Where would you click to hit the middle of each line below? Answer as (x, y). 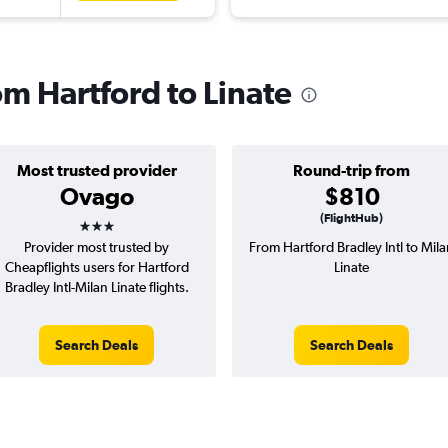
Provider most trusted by (96, 247)
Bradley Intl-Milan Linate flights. (96, 287)
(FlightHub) (351, 218)
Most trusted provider (96, 170)
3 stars (114, 219)
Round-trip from (351, 170)
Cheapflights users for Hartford (96, 267)
